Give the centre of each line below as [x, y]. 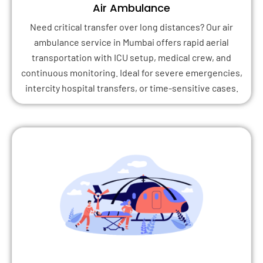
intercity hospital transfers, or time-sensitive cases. [131, 88]
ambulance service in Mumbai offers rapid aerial [131, 42]
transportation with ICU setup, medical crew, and [131, 58]
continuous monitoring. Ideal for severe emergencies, [131, 73]
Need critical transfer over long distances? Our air [131, 27]
